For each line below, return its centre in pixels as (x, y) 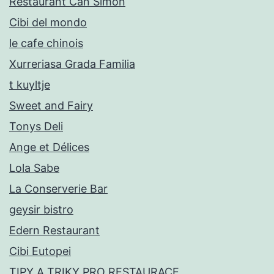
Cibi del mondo (48, 23)
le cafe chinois (46, 43)
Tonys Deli (36, 127)
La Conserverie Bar (58, 189)
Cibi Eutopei (40, 251)
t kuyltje (30, 85)
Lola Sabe (34, 168)
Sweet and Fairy (51, 106)
